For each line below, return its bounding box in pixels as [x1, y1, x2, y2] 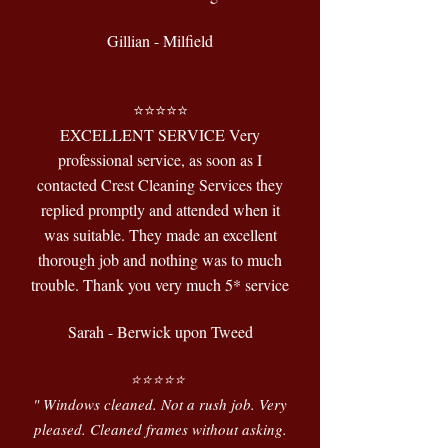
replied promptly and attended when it [40, 199, 280, 220]
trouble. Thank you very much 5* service [31, 274, 289, 295]
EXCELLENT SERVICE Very [60, 124, 260, 145]
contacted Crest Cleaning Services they [37, 174, 283, 195]
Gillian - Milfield [107, 30, 213, 51]
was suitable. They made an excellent [43, 224, 277, 245]
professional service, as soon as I [58, 149, 262, 170]
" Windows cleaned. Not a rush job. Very [33, 394, 287, 414]
